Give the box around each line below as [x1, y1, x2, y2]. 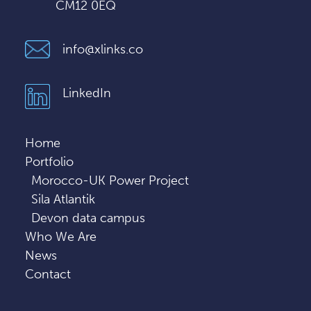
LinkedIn [62, 85, 111, 101]
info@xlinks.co [62, 42, 143, 57]
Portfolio [25, 154, 74, 169]
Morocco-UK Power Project [31, 173, 189, 188]
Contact [25, 267, 71, 282]
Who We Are [25, 229, 96, 244]
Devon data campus [31, 210, 145, 226]
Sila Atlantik [31, 192, 95, 207]
